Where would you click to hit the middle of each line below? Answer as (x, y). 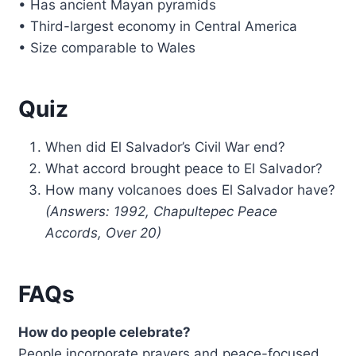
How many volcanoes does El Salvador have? (191, 190)
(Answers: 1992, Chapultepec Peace (162, 212)
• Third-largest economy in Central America (158, 27)
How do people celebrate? (105, 333)
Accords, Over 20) (104, 233)
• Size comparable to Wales (107, 48)
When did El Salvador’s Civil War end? (166, 147)
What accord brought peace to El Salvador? (184, 169)
